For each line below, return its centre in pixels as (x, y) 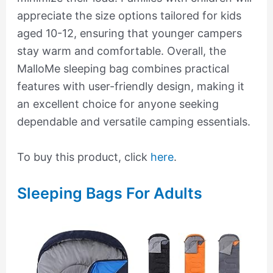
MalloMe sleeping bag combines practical (123, 69)
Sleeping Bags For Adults (109, 193)
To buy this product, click (83, 157)
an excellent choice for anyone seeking (118, 104)
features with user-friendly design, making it (130, 87)
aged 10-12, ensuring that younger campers (129, 34)
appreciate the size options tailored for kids (129, 16)
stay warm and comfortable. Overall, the (121, 51)
